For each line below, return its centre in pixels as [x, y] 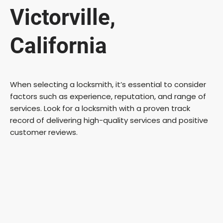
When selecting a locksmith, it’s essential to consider [108, 84]
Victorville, [63, 18]
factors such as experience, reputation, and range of [108, 96]
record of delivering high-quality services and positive [109, 120]
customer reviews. [44, 132]
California [58, 46]
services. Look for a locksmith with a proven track [100, 108]
